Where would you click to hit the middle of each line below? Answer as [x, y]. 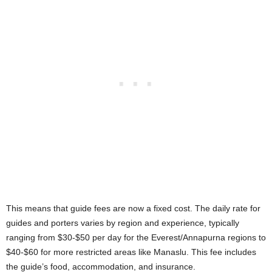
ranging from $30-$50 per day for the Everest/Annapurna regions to [136, 238]
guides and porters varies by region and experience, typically [123, 223]
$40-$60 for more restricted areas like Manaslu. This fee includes [131, 252]
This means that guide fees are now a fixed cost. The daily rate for [133, 209]
